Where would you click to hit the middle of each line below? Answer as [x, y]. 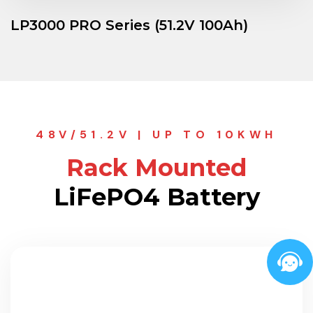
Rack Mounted [156, 168]
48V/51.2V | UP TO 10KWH [156, 134]
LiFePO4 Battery [156, 197]
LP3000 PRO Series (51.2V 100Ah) [129, 25]
